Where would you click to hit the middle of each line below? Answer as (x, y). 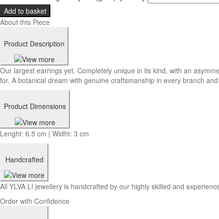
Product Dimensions (35, 106)
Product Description (34, 43)
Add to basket (25, 11)
